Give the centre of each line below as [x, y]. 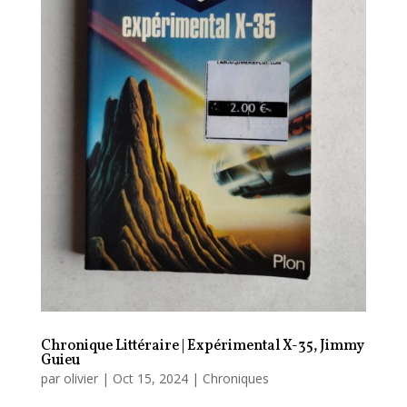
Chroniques [235, 378]
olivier [80, 378]
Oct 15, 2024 [150, 378]
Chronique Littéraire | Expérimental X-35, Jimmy [202, 346]
